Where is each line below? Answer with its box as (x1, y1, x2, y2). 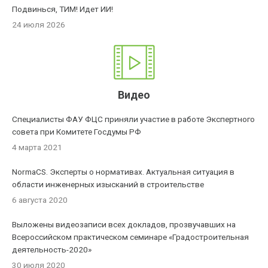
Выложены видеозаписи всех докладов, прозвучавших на (12, 220, 236, 229)
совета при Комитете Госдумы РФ (12, 127, 142, 136)
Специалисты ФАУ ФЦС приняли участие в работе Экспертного (12, 114, 255, 124)
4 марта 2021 (12, 142, 63, 152)
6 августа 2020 (12, 195, 68, 205)
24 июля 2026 (12, 20, 66, 29)
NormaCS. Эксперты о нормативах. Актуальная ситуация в (12, 167, 235, 176)
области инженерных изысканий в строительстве (12, 179, 205, 189)
